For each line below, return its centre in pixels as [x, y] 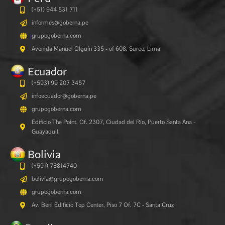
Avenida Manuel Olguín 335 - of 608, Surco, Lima [96, 49]
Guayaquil [45, 132]
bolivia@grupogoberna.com [67, 179]
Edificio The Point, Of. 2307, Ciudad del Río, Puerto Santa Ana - [113, 122]
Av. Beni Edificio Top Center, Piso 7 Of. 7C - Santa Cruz [102, 205]
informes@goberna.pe [60, 23]
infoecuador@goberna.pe [64, 96]
